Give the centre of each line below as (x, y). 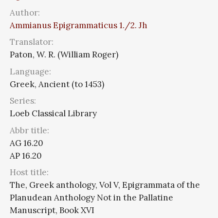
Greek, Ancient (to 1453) (57, 84)
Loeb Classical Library (53, 113)
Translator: (32, 42)
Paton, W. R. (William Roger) (64, 54)
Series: (23, 101)
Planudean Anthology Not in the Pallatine (91, 198)
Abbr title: (29, 130)
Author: (25, 12)
